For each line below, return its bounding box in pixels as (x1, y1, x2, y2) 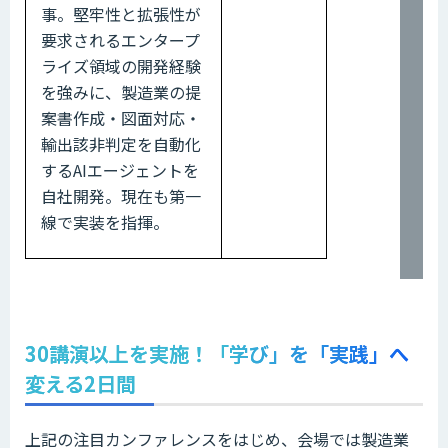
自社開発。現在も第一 (41, 183, 201, 208)
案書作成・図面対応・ (41, 105, 201, 130)
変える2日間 (25, 368, 136, 398)
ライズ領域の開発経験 (41, 53, 201, 78)
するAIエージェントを (41, 157, 199, 182)
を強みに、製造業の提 (41, 79, 201, 104)
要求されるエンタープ (41, 27, 200, 52)
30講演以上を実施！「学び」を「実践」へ (25, 338, 409, 368)
